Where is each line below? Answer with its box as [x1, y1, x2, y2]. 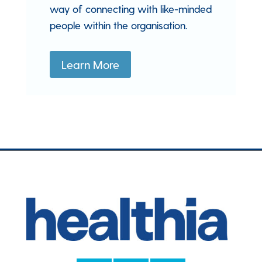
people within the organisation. [49, 18, 187, 31]
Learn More [61, 57, 119, 71]
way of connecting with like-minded [49, 2, 212, 15]
